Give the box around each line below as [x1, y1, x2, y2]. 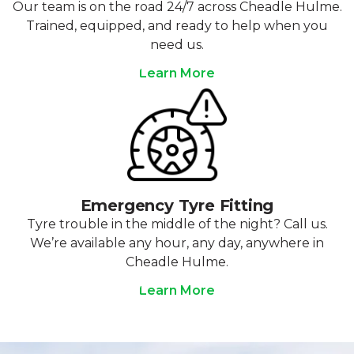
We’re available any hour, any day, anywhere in [30, 235, 324, 251]
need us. [150, 36, 204, 52]
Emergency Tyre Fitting [80, 196, 274, 216]
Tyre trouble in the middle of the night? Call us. [26, 217, 328, 232]
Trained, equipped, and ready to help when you [26, 17, 328, 33]
